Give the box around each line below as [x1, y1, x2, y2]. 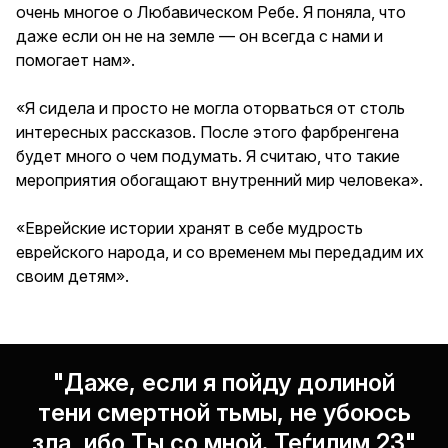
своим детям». [16, 266, 129, 286]
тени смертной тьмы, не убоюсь [37, 398, 411, 427]
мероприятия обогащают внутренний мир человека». [16, 170, 423, 190]
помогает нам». [16, 50, 135, 70]
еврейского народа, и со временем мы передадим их [16, 242, 424, 262]
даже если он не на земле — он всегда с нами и [16, 26, 383, 46]
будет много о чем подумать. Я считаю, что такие [16, 146, 400, 166]
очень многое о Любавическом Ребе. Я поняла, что [16, 2, 406, 22]
